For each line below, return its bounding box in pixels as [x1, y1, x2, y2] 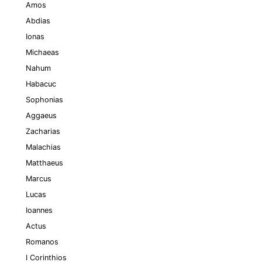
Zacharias [26, 127, 60, 136]
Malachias [26, 143, 61, 151]
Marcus [26, 174, 51, 183]
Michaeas [26, 48, 59, 57]
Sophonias [26, 95, 63, 104]
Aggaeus [26, 111, 57, 120]
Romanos [26, 237, 58, 246]
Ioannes [26, 206, 53, 215]
